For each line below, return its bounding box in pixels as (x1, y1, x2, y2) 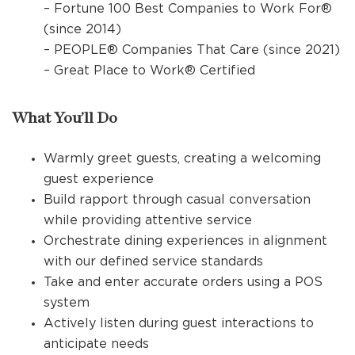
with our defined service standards (44, 254, 263, 268)
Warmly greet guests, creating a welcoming (44, 151, 321, 165)
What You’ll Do (12, 110, 117, 126)
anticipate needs (44, 336, 149, 350)
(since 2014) (44, 21, 121, 36)
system (44, 295, 90, 309)
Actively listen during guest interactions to (44, 315, 314, 330)
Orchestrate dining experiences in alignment (44, 233, 327, 247)
